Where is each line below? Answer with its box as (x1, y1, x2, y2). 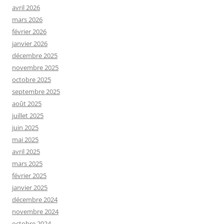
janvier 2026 (12, 38, 47, 48)
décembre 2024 (12, 194, 57, 204)
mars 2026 (12, 14, 42, 24)
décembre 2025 (12, 50, 57, 60)
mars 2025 (12, 158, 42, 168)
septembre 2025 (12, 86, 60, 96)
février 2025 (12, 170, 46, 180)
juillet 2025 (12, 110, 43, 120)
